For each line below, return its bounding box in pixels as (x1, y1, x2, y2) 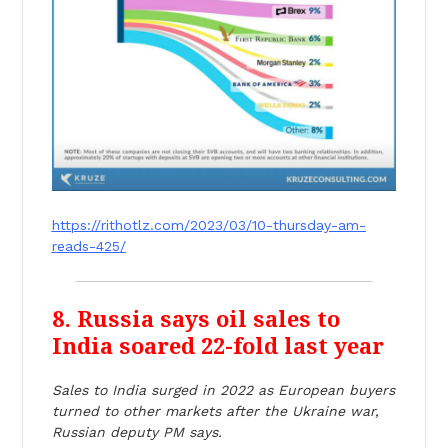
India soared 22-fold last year (51, 333, 384, 359)
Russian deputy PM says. (51, 423, 222, 440)
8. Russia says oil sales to (51, 306, 340, 332)
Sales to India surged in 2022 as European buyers (51, 381, 395, 398)
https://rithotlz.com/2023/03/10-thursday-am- (51, 216, 366, 233)
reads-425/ (51, 237, 126, 254)
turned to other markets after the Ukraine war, (51, 402, 379, 419)
